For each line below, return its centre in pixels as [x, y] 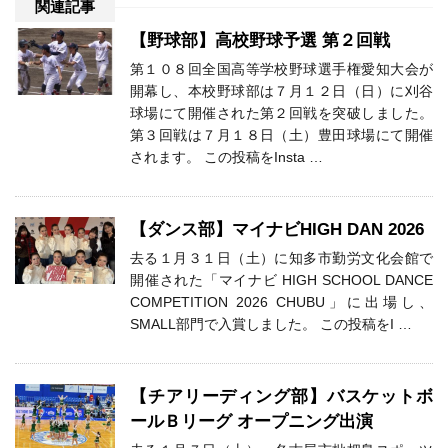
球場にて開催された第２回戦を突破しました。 [281, 113]
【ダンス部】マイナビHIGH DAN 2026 [277, 230]
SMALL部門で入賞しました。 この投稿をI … [271, 324]
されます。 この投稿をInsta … [226, 157]
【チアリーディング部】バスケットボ [281, 397]
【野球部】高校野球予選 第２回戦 [260, 41]
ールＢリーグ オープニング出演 [251, 422]
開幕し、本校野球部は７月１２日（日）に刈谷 [281, 91]
